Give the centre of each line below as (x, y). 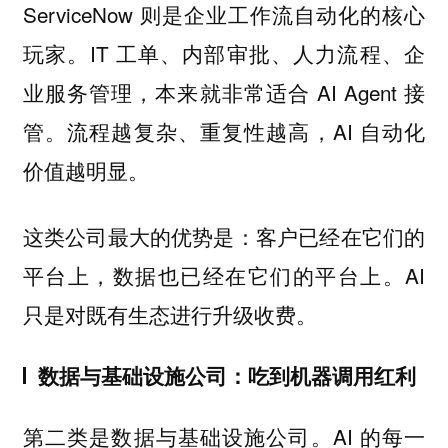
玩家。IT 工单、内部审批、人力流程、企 (224, 52)
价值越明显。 (85, 169)
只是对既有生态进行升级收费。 (169, 314)
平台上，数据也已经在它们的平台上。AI (224, 275)
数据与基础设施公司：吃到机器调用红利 (226, 376)
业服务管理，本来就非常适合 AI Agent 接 (224, 91)
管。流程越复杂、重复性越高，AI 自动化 (224, 130)
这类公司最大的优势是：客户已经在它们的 (224, 236)
